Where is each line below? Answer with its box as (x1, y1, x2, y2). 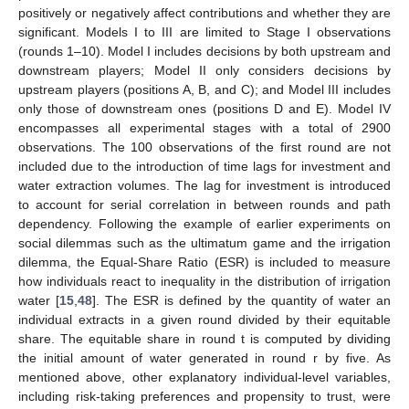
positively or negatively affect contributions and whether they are (18, 5, 391, 21)
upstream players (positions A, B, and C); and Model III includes (18, 82, 391, 98)
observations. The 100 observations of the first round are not (18, 140, 391, 155)
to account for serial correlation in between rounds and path (18, 197, 391, 213)
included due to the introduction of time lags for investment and (18, 159, 391, 174)
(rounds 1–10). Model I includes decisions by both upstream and (18, 44, 391, 59)
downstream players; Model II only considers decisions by (18, 63, 391, 79)
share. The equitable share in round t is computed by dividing (18, 331, 391, 347)
